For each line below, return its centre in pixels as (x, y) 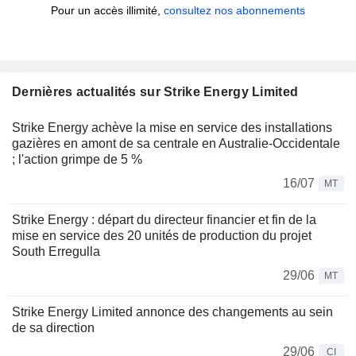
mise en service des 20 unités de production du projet (162, 236)
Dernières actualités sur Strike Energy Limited (155, 92)
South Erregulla (56, 252)
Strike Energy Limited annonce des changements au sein (172, 312)
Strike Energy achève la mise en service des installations (172, 128)
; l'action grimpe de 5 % (77, 160)
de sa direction (53, 328)
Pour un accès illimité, (107, 11)
